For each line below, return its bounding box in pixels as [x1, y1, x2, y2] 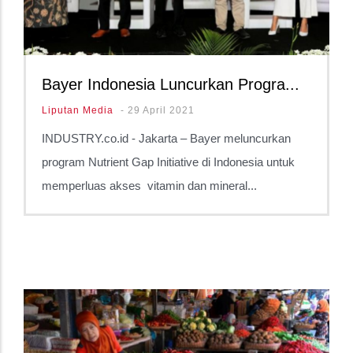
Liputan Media [42, 105, 113, 117]
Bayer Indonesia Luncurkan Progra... [42, 76, 299, 94]
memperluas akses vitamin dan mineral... [42, 179, 257, 193]
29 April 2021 [128, 105, 195, 117]
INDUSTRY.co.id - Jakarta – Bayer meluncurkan [42, 132, 291, 146]
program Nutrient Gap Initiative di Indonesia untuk [42, 155, 295, 169]
